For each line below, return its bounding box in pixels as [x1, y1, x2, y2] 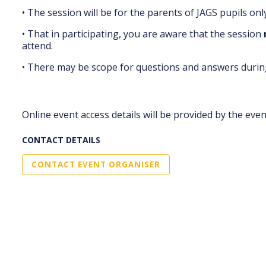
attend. [22, 39, 53, 52]
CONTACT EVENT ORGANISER [31, 159, 160, 170]
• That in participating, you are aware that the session [22, 27, 264, 40]
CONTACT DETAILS [22, 134, 100, 145]
